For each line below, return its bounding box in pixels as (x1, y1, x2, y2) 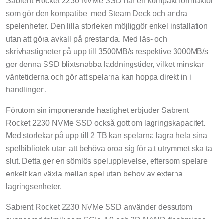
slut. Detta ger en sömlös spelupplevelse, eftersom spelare (6, 157, 208, 166)
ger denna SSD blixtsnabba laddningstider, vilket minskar (6, 60, 204, 69)
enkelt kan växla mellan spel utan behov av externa (6, 170, 183, 178)
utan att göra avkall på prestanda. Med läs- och (6, 35, 167, 44)
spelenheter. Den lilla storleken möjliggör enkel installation (6, 22, 208, 31)
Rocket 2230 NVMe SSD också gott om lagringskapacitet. (6, 119, 205, 128)
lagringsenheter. (6, 182, 62, 191)
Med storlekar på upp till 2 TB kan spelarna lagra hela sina (6, 131, 207, 140)
